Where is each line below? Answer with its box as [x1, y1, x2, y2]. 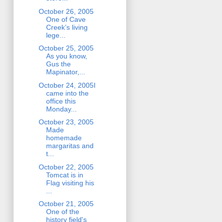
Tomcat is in [46, 170, 83, 179]
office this [46, 97, 76, 105]
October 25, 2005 [38, 44, 94, 53]
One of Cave [46, 15, 86, 23]
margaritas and [46, 142, 94, 150]
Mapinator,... [46, 68, 85, 76]
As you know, [46, 52, 87, 60]
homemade [46, 134, 82, 142]
